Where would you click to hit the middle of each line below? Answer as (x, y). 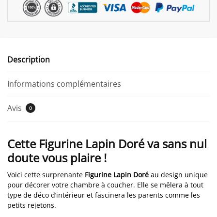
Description (29, 59)
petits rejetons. (32, 205)
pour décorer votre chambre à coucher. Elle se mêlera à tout (105, 185)
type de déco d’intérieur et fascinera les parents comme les (104, 195)
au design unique (178, 174)
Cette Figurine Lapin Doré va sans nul (107, 143)
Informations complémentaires (64, 84)
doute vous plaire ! (57, 157)
